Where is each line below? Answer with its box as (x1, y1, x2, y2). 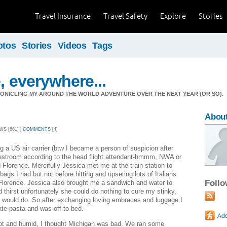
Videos (57, 41, 87, 51)
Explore (160, 12, 186, 20)
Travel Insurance (35, 12, 91, 20)
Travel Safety (103, 12, 147, 20)
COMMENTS (23, 126, 51, 132)
